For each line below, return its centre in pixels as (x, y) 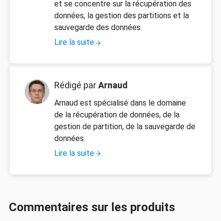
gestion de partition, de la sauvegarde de (125, 126)
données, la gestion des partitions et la (121, 15)
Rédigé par (76, 85)
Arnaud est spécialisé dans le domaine (120, 103)
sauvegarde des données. (98, 27)
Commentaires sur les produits (92, 207)
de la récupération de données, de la (117, 114)
